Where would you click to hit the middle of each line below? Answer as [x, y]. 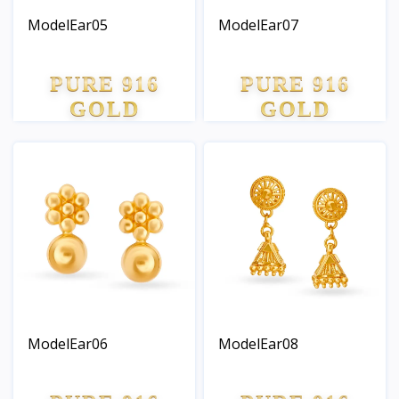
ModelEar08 [258, 343]
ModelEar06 [68, 343]
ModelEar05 [68, 24]
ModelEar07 [258, 24]
